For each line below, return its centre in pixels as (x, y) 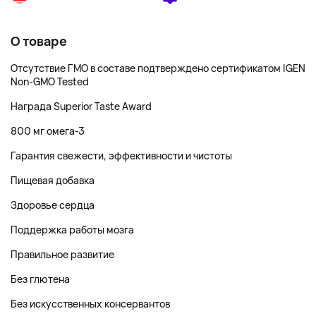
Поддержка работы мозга (72, 230)
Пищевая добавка (53, 180)
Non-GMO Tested (50, 81)
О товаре (39, 41)
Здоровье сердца (53, 205)
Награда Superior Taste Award (81, 106)
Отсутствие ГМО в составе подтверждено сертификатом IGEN (158, 68)
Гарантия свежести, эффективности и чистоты (121, 156)
